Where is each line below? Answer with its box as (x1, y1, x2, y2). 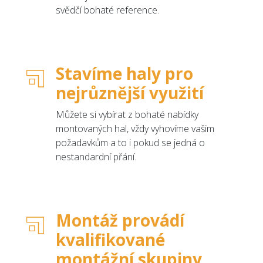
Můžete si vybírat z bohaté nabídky (56, 107, 198, 121)
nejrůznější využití (56, 81, 204, 104)
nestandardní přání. (56, 150, 136, 163)
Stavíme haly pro (56, 62, 193, 85)
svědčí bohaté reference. (56, 3, 159, 16)
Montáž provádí (56, 208, 184, 231)
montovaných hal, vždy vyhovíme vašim (56, 122, 214, 135)
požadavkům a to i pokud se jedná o (56, 136, 205, 149)
